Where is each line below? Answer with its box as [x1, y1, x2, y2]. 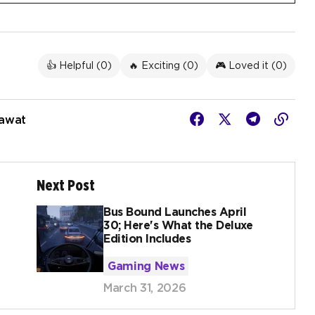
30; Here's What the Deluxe [103, 219, 253, 233]
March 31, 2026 [103, 281, 186, 295]
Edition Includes [103, 232, 191, 246]
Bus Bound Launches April [103, 205, 247, 219]
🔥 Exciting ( [129, 60, 187, 72]
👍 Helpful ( [46, 60, 101, 72]
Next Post [37, 176, 95, 195]
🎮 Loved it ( [215, 60, 276, 72]
